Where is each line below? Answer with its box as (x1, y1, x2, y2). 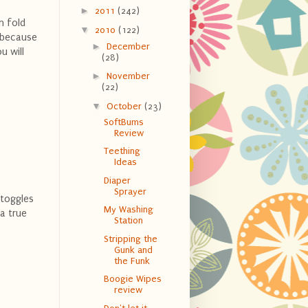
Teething (103, 146, 140, 157)
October (106, 100, 144, 111)
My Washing (103, 204, 153, 215)
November (106, 71, 150, 82)
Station (113, 215, 143, 226)
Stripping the (103, 233, 157, 244)
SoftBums (103, 116, 144, 127)
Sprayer (113, 186, 146, 197)
